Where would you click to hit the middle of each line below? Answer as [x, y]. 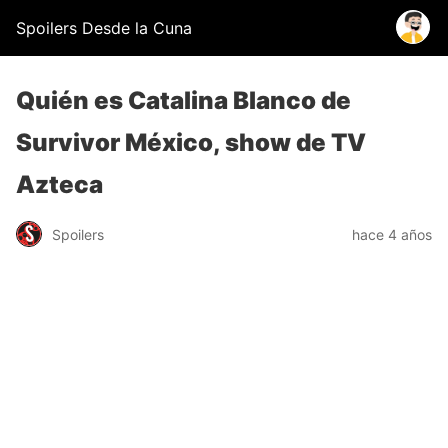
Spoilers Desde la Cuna [104, 28]
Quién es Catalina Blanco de [183, 100]
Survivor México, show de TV [191, 142]
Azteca [59, 184]
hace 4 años [392, 234]
